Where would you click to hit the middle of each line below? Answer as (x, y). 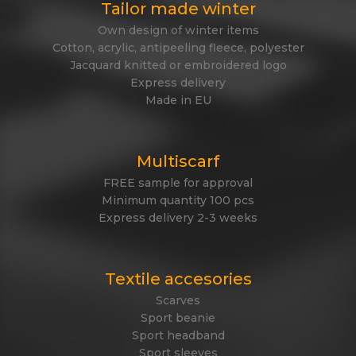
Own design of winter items (178, 31)
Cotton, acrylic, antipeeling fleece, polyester (178, 48)
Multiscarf (178, 162)
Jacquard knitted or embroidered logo (178, 66)
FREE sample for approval (178, 183)
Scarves (178, 301)
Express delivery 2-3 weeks (178, 218)
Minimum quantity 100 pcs (178, 201)
